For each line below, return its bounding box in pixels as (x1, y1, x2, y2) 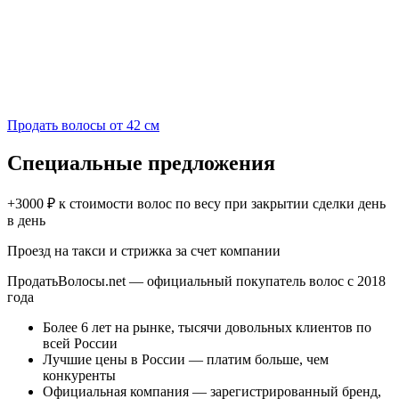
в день (7, 212, 45, 228)
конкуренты (43, 367, 116, 383)
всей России (43, 335, 118, 351)
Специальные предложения (7, 151, 275, 175)
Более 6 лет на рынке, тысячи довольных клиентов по (43, 319, 371, 335)
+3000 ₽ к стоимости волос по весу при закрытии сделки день (7, 195, 386, 211)
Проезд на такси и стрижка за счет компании (7, 242, 281, 258)
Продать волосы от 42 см (7, 117, 159, 133)
